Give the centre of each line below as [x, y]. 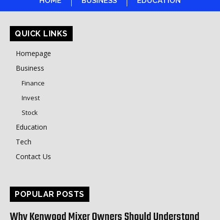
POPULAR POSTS [50, 194]
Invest [31, 98]
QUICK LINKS [41, 34]
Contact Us [33, 156]
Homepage [33, 53]
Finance [33, 83]
